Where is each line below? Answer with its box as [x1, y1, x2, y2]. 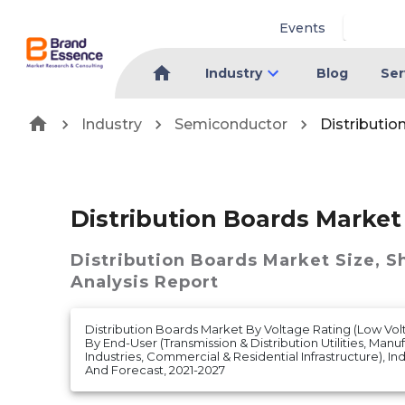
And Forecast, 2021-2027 [85, 363, 225, 378]
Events [279, 19, 326, 36]
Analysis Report [71, 272, 219, 293]
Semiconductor [174, 115, 287, 133]
